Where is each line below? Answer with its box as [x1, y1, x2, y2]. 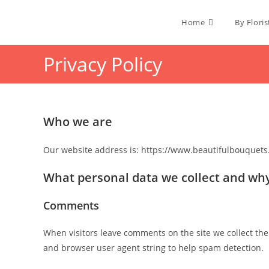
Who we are [43, 113, 112, 130]
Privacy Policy [43, 51, 162, 77]
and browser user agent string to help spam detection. [43, 242, 264, 253]
